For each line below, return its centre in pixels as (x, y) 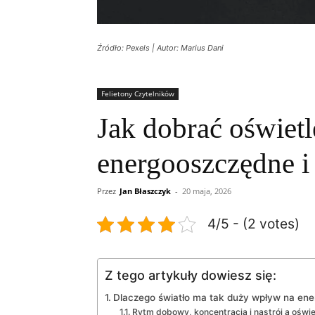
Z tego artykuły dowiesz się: (191, 276)
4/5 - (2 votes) (253, 224)
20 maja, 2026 (207, 191)
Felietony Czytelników (138, 94)
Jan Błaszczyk (145, 191)
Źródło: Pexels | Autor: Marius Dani (160, 48)
